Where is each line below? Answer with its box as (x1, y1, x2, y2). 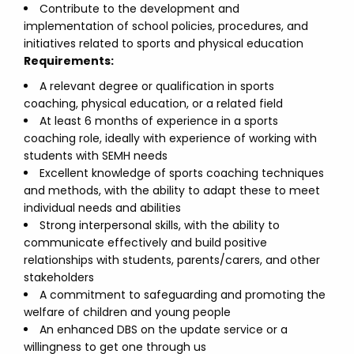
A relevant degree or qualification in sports (40, 78, 274, 94)
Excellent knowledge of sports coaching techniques (40, 165, 324, 181)
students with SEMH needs (24, 148, 168, 164)
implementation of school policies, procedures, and (24, 18, 308, 34)
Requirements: (24, 53, 114, 69)
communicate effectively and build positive (24, 235, 267, 250)
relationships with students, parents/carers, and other (24, 252, 320, 268)
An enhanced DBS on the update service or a (40, 322, 288, 337)
